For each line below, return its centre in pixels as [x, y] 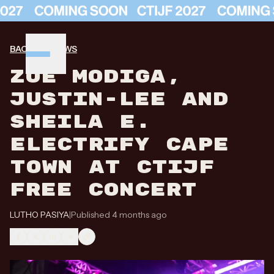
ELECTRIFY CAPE [119, 145]
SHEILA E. [80, 122]
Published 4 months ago [119, 215]
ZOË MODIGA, [96, 77]
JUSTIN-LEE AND [119, 99]
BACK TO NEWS [43, 49]
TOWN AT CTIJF [112, 167]
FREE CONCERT [103, 190]
